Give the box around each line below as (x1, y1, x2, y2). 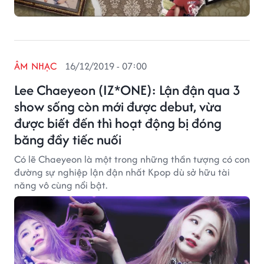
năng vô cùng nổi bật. (14, 178, 107, 192)
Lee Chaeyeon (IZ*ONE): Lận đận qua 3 (14, 80, 240, 100)
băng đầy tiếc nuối (14, 130, 121, 149)
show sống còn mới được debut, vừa (14, 97, 222, 116)
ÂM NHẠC (14, 59, 57, 73)
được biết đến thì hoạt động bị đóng (14, 113, 222, 133)
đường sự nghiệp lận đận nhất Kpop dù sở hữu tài (14, 165, 230, 179)
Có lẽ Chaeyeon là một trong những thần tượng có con (14, 152, 250, 166)
